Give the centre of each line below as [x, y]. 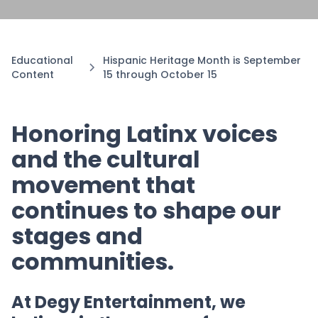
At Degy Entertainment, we [128, 302]
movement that [103, 185]
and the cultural [106, 159]
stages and [77, 236]
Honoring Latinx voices [144, 134]
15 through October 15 [160, 75]
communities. [93, 262]
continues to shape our [146, 210]
